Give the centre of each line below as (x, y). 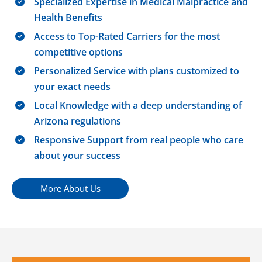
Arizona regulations (78, 121)
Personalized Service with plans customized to (137, 70)
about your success (77, 155)
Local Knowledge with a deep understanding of (138, 105)
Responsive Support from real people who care (139, 139)
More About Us (70, 188)
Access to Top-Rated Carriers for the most (127, 36)
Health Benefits (68, 17)
